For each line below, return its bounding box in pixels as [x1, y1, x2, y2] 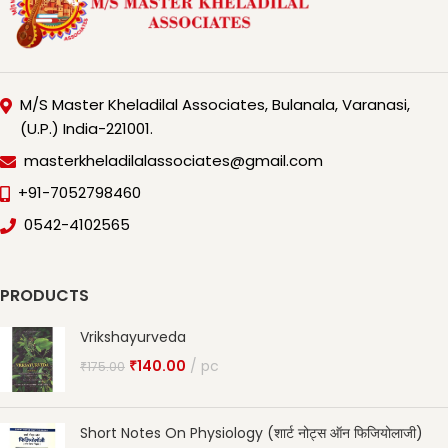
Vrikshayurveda [80, 327, 186, 348]
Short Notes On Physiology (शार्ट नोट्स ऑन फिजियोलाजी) [80, 423, 423, 444]
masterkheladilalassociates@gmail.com [24, 150, 323, 172]
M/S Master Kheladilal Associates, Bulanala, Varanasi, [20, 94, 410, 116]
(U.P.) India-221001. [20, 118, 153, 140]
